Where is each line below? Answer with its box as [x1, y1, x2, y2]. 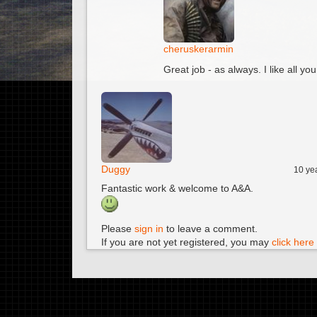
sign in [134, 223, 163, 234]
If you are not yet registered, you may [101, 236, 272, 248]
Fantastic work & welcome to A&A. [101, 183, 253, 194]
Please [101, 223, 134, 234]
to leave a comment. [163, 223, 258, 234]
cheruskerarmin [163, 43, 234, 54]
